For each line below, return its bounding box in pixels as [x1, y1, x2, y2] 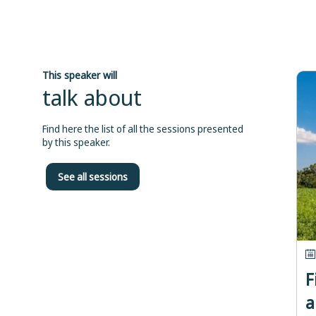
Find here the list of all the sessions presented [42, 122, 243, 136]
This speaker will [42, 68, 117, 83]
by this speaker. [42, 135, 110, 150]
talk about [42, 82, 142, 113]
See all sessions [58, 170, 128, 184]
